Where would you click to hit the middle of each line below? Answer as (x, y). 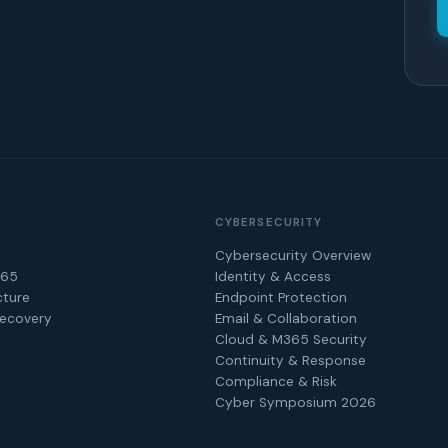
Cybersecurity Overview (292, 256)
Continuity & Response (290, 361)
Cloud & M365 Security (290, 340)
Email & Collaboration (285, 319)
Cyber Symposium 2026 (295, 403)
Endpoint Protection (280, 298)
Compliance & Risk (275, 382)
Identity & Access (272, 277)
